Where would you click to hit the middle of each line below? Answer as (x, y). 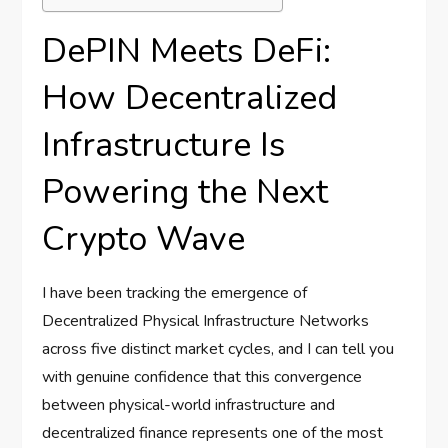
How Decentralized (190, 98)
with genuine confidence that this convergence (202, 377)
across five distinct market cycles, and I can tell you (218, 349)
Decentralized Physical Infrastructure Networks (206, 321)
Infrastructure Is (164, 145)
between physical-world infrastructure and (189, 405)
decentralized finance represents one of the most (213, 433)
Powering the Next (185, 192)
